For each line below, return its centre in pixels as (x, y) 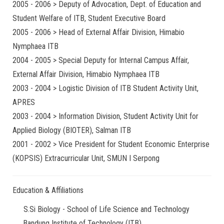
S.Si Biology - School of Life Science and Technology (106, 209)
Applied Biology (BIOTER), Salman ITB (72, 130)
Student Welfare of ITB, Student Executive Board (89, 18)
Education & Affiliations (48, 190)
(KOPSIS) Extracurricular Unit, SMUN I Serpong (86, 158)
